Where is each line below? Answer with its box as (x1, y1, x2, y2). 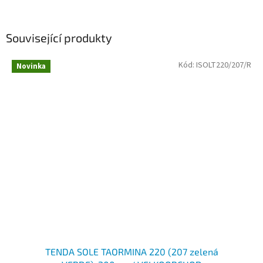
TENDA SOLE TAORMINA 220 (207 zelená (45, 246, 218, 258)
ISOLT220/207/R (196, 59, 251, 71)
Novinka (16, 60, 46, 72)
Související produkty (6, 31, 112, 45)
